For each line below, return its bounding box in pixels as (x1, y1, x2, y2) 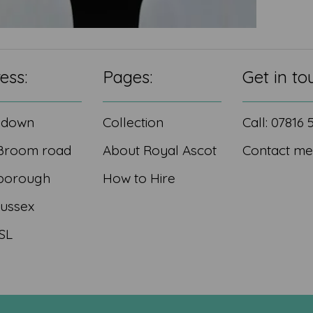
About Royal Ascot (103, 142, 217, 159)
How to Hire (103, 170, 176, 187)
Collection (103, 114, 164, 131)
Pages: (103, 66, 153, 87)
